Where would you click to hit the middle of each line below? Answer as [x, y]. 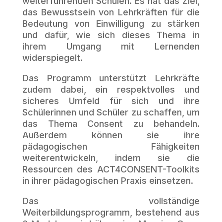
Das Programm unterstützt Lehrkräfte [111, 78]
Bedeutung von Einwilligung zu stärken [111, 24]
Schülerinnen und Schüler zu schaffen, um [111, 112]
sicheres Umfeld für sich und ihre [111, 101]
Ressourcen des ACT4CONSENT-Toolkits [111, 169]
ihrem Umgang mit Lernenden [111, 46]
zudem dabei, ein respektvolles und [111, 89]
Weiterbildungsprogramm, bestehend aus [111, 212]
